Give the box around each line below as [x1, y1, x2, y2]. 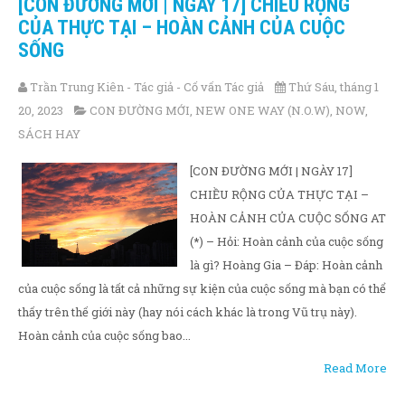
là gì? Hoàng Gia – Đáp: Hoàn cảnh [190, 257, 382, 273]
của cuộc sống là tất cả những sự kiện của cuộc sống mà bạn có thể [18, 280, 386, 297]
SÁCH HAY [18, 126, 80, 142]
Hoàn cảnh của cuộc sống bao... [18, 327, 191, 344]
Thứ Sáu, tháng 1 [288, 79, 379, 95]
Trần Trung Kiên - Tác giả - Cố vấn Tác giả [30, 79, 264, 95]
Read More [324, 360, 387, 376]
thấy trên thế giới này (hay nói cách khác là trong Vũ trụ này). [18, 304, 357, 320]
